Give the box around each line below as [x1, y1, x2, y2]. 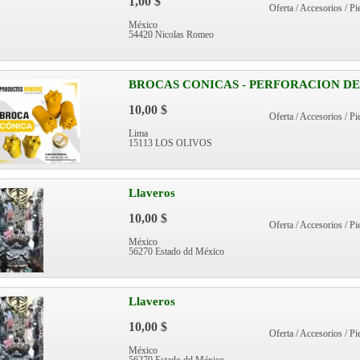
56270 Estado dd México [129, 247, 224, 256]
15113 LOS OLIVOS [129, 138, 212, 148]
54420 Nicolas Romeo [129, 30, 214, 39]
